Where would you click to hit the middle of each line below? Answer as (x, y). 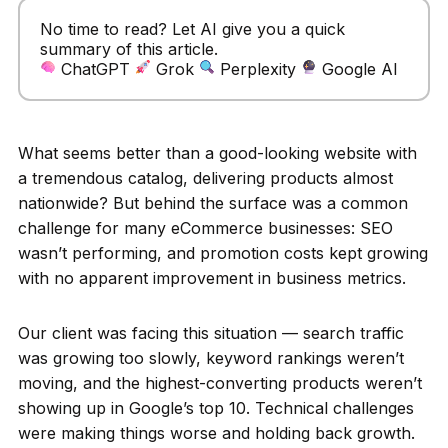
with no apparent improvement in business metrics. (211, 277)
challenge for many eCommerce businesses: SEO (205, 227)
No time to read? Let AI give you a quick (192, 28)
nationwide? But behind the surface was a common (212, 202)
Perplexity (260, 68)
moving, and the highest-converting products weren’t (219, 382)
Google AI (359, 68)
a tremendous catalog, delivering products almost (205, 177)
